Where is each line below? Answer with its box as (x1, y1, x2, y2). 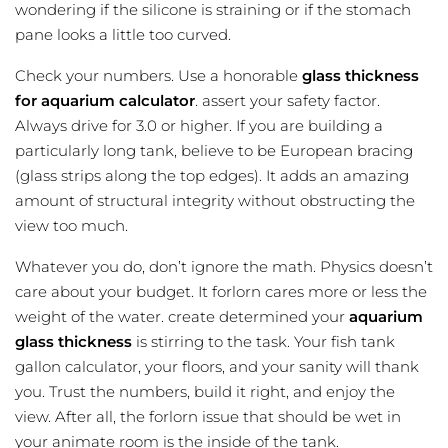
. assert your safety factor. (195, 91, 380, 111)
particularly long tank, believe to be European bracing (15, 141, 413, 161)
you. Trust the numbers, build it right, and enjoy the (15, 382, 395, 402)
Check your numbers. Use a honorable (15, 66, 302, 86)
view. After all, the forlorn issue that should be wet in (15, 407, 401, 427)
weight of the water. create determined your (15, 307, 349, 327)
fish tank (331, 332, 395, 352)
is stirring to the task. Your (132, 332, 331, 352)
